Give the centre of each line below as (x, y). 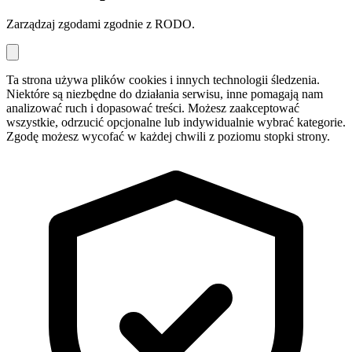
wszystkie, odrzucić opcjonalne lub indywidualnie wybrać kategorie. (176, 122)
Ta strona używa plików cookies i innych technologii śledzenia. (163, 79)
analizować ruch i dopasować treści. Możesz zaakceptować (153, 108)
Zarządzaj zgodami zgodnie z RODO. (101, 24)
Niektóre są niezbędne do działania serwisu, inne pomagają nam (165, 93)
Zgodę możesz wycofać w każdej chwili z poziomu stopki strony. (168, 136)
